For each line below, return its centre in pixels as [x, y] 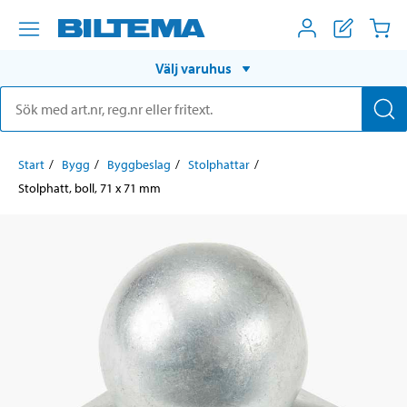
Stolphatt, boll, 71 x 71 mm [89, 188]
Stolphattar [219, 164]
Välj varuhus [194, 68]
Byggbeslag [139, 164]
